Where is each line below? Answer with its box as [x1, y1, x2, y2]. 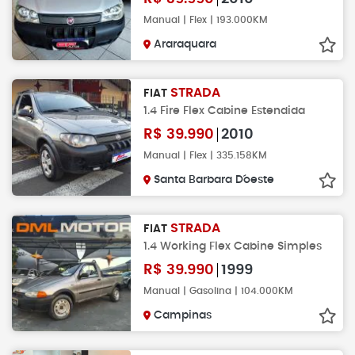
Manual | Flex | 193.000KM [143, 14, 268, 25]
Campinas [154, 309, 212, 321]
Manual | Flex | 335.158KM [143, 150, 267, 160]
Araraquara [154, 38, 216, 50]
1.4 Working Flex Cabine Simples [143, 239, 322, 252]
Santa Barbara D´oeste [154, 174, 274, 185]
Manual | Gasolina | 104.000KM [143, 285, 293, 296]
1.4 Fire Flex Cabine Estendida [143, 104, 305, 116]
